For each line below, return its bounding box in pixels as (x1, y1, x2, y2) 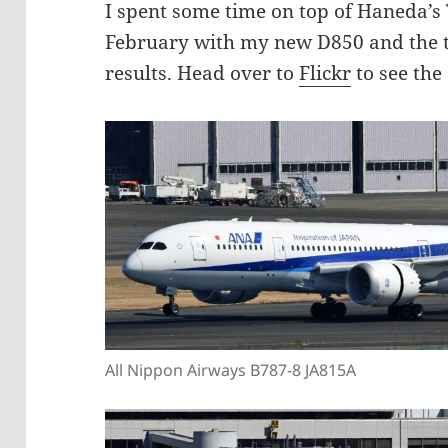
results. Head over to (105, 60, 300, 87)
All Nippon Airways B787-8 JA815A (105, 359, 357, 382)
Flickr (299, 60, 352, 87)
